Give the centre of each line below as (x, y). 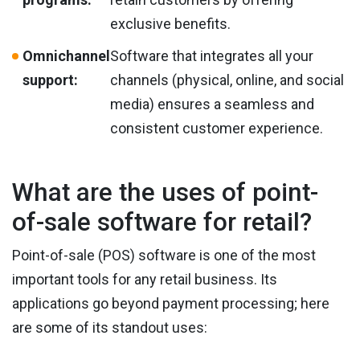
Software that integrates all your (212, 55)
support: (50, 80)
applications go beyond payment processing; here (171, 303)
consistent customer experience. (217, 128)
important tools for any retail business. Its (145, 279)
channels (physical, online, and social (227, 80)
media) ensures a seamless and (212, 104)
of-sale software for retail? (162, 222)
